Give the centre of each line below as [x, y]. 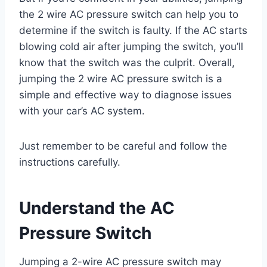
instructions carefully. [70, 162]
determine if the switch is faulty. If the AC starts [133, 31]
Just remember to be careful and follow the [123, 146]
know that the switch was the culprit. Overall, [127, 63]
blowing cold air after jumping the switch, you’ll [131, 47]
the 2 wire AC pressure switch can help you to [129, 15]
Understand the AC [97, 208]
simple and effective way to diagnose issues [125, 95]
